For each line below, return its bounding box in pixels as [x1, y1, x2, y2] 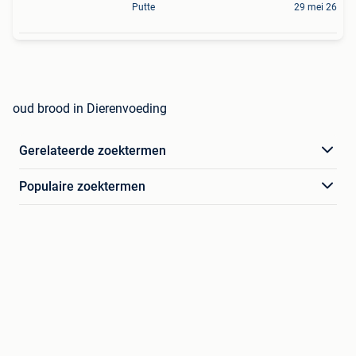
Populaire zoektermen [19, 178, 145, 194]
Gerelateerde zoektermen [19, 142, 166, 158]
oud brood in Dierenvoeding [13, 100, 167, 116]
